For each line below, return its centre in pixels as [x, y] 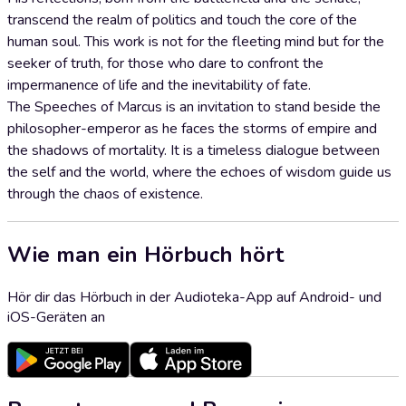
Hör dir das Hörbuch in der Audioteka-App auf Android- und [194, 297]
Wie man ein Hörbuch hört [145, 254]
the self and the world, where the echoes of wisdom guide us [199, 172]
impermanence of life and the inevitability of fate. [161, 85]
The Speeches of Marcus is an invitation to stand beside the [194, 107]
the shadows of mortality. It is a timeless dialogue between [193, 150]
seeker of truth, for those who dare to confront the [165, 63]
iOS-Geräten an [56, 317]
